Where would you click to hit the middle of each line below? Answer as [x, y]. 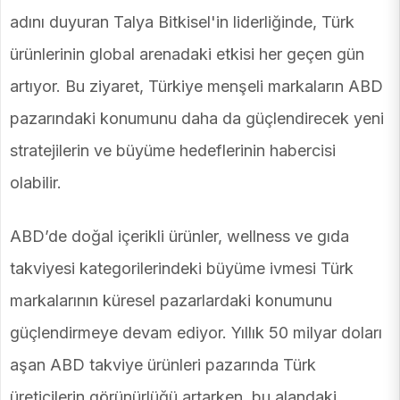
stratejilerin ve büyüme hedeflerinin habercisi [173, 151]
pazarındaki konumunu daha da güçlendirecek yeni [197, 119]
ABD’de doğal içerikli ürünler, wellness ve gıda [179, 237]
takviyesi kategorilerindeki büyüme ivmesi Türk [182, 269]
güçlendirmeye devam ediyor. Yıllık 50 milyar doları [196, 333]
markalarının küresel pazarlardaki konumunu [171, 301]
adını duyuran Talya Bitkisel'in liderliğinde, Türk [182, 22]
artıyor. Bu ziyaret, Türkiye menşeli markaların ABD [196, 87]
